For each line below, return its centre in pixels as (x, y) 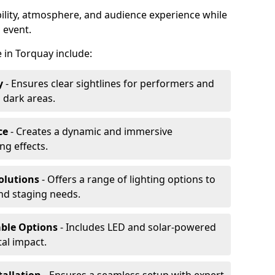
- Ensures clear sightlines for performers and (109, 83)
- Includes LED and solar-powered (137, 227)
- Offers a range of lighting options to (127, 179)
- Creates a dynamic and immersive (90, 131)
